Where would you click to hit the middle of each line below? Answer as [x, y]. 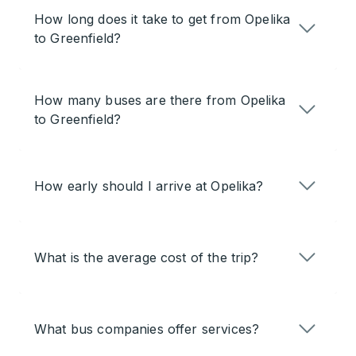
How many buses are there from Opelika [160, 101]
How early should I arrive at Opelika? [149, 186]
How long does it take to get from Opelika [163, 19]
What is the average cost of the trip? [147, 258]
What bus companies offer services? [147, 329]
